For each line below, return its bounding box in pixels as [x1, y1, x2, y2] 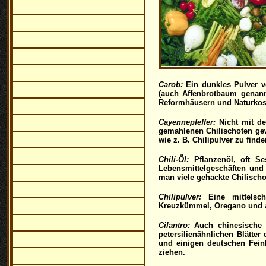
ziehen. [159, 248, 185, 256]
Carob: [159, 80, 183, 89]
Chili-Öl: [159, 155, 189, 164]
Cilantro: [159, 221, 190, 230]
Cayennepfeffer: [159, 118, 216, 126]
